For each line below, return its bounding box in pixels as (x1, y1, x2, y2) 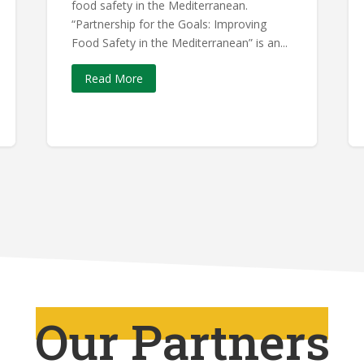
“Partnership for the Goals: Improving (71, 15, 267, 32)
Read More (84, 71, 144, 87)
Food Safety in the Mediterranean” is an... (71, 34, 288, 50)
